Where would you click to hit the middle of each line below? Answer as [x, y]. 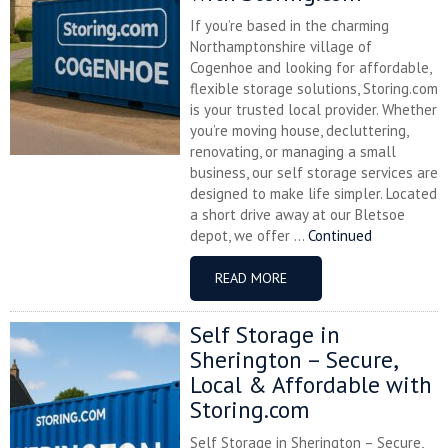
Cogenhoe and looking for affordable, [310, 67]
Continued [340, 235]
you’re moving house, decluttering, [299, 130]
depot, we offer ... [249, 235]
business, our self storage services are [314, 172]
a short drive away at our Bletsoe [297, 214]
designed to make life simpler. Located [313, 193]
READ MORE [251, 278]
